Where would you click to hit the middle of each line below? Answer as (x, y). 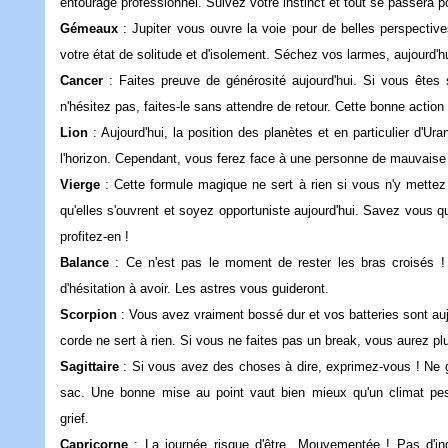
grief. (90, 419)
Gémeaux (89, 29)
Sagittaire (89, 367)
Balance (84, 263)
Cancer (81, 81)
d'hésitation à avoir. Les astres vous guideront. (210, 289)
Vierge (80, 185)
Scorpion (88, 315)
